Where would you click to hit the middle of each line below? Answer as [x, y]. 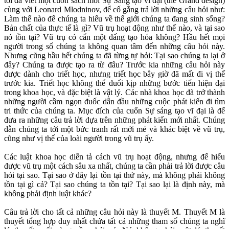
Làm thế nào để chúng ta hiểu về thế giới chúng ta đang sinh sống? [114, 19]
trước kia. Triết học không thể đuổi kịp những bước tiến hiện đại [114, 83]
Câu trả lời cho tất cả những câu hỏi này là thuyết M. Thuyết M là [114, 212]
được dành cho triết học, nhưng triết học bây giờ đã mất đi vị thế [114, 74]
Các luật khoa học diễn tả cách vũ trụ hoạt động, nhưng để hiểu [114, 157]
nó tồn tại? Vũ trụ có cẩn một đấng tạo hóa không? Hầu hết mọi [114, 37]
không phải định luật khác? [48, 194]
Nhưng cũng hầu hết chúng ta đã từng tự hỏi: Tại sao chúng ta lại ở [114, 56]
